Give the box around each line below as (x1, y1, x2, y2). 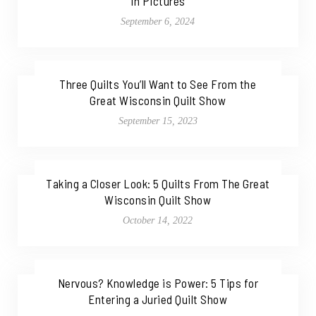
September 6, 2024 (121, 16, 195, 28)
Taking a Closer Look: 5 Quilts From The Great (46, 176, 270, 191)
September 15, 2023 (118, 116, 197, 127)
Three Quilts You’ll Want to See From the (59, 77, 257, 92)
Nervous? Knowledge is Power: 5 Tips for (57, 276, 259, 291)
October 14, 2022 (123, 215, 193, 226)
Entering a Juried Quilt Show (88, 292, 228, 307)
